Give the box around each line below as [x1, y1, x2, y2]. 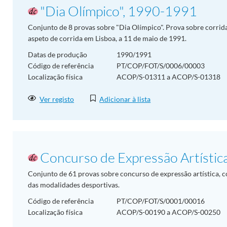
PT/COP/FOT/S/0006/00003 [117, 61, 205, 70]
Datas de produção [28, 50, 87, 59]
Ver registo [40, 94, 74, 103]
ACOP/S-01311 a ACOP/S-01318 [117, 72, 220, 82]
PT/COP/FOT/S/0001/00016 [117, 197, 205, 206]
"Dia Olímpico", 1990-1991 [40, 3, 197, 20]
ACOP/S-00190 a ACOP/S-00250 [117, 208, 220, 217]
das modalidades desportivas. [28, 180, 120, 190]
